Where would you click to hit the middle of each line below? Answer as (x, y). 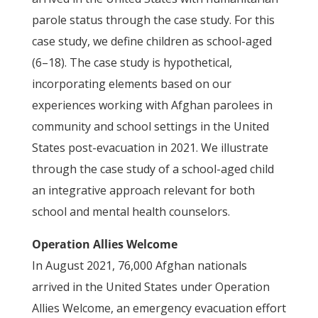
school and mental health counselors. (131, 212)
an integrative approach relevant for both (143, 190)
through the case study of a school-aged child (153, 169)
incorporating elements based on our (131, 84)
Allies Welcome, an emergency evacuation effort (159, 308)
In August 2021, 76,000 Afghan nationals (139, 265)
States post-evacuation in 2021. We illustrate (150, 148)
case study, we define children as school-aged (152, 41)
